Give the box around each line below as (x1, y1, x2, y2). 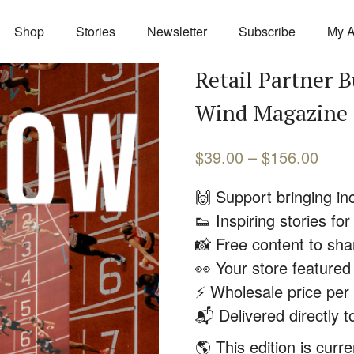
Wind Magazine (194, 98, 348, 127)
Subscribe (239, 22, 296, 40)
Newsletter (147, 22, 207, 40)
